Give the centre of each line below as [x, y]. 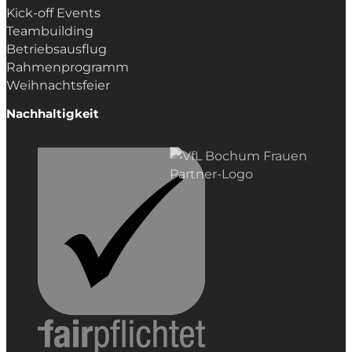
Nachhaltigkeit [53, 114]
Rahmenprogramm [68, 67]
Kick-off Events [53, 13]
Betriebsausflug [57, 49]
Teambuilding [50, 31]
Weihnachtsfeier [58, 85]
